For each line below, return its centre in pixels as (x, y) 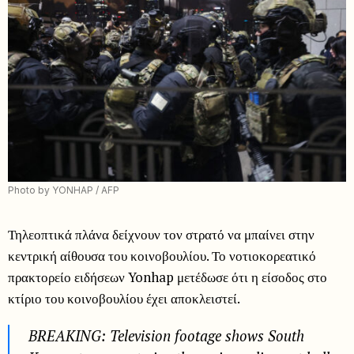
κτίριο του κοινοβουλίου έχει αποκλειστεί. (124, 298)
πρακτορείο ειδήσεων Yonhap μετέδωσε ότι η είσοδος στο (168, 277)
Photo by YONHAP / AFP (64, 190)
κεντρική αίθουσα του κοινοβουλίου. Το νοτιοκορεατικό (162, 255)
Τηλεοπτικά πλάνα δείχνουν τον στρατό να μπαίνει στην (161, 234)
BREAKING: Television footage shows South (166, 335)
